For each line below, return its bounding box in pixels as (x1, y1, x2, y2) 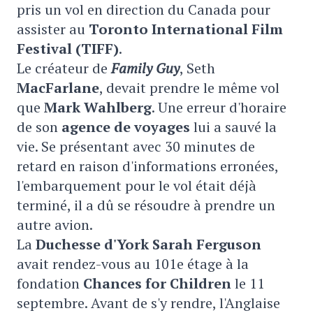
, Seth (180, 59, 215, 78)
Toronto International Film (89, 20, 283, 38)
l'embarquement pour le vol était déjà (17, 176, 256, 195)
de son (17, 117, 61, 136)
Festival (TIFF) (17, 39, 119, 58)
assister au (17, 20, 89, 38)
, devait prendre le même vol (99, 78, 279, 97)
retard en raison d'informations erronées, (17, 156, 278, 175)
